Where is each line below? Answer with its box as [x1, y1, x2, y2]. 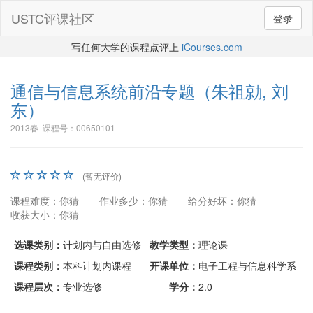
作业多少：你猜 [99, 194, 168, 208]
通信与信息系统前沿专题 [10, 78, 195, 103]
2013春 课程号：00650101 [10, 122, 115, 133]
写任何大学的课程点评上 [71, 40, 182, 54]
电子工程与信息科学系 [198, 259, 296, 272]
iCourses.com [181, 40, 242, 54]
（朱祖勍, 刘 [195, 78, 289, 103]
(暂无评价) [82, 170, 122, 182]
